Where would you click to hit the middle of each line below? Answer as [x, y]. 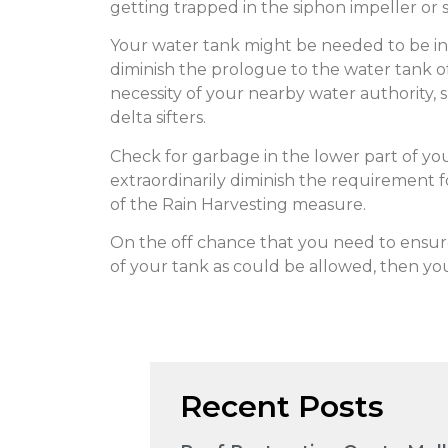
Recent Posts [282, 406]
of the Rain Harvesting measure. [238, 204]
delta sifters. [158, 118]
